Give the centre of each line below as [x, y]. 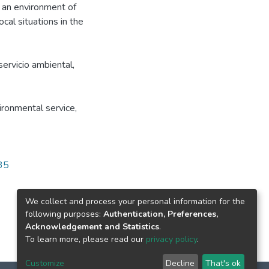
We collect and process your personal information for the [135, 201]
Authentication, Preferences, [161, 214]
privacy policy [171, 239]
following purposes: [64, 214]
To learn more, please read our [86, 239]
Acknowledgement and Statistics [92, 226]
